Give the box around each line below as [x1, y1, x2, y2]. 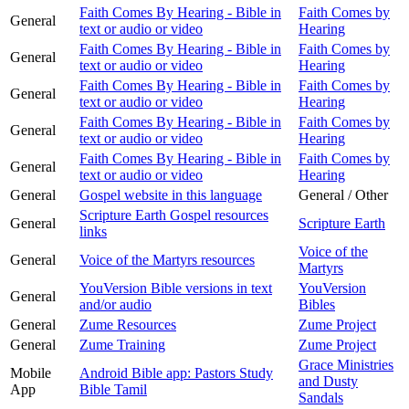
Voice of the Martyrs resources [79, 251, 255, 267]
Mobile [10, 364, 51, 381]
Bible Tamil [79, 381, 147, 397]
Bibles [299, 296, 335, 312]
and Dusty [299, 372, 358, 389]
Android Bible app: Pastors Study [79, 364, 273, 381]
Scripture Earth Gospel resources [79, 206, 268, 223]
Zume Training [79, 336, 165, 352]
